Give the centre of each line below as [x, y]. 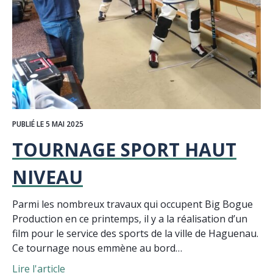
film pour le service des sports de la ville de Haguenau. [135, 233]
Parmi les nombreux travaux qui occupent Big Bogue [133, 204]
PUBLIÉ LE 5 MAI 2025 [48, 124]
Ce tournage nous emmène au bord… [97, 248]
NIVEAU [48, 177]
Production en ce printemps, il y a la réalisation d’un [130, 218]
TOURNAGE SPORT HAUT [124, 149]
